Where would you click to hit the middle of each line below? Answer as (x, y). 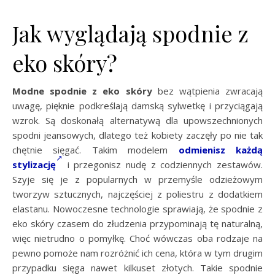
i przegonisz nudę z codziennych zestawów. (163, 164)
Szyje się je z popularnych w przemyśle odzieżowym (137, 179)
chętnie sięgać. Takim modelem (95, 149)
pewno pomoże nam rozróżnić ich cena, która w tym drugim (137, 253)
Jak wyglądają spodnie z (130, 33)
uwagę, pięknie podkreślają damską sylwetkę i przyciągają (137, 105)
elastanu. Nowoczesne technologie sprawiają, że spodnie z (137, 208)
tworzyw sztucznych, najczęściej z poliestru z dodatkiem (137, 194)
